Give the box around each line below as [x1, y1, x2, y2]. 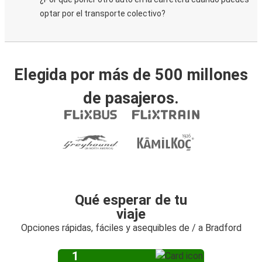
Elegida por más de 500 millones [14, 65, 248, 84]
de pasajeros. [83, 89, 179, 108]
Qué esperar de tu [75, 192, 187, 208]
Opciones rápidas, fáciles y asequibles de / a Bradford [20, 222, 242, 233]
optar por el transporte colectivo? [40, 9, 166, 18]
